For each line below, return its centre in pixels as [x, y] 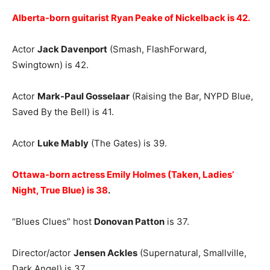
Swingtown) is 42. [50, 65]
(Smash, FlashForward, [157, 49]
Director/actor [43, 253]
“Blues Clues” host [53, 222]
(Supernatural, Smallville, [192, 253]
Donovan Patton [129, 222]
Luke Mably [63, 143]
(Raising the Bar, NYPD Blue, [191, 96]
